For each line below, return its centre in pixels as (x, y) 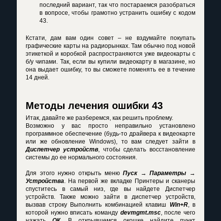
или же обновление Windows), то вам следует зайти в (110, 142)
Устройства (45, 181)
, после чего (178, 213)
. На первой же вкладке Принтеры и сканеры (130, 181)
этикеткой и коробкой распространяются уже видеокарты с (110, 54)
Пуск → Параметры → (159, 173)
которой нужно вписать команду (73, 213)
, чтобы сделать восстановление (147, 150)
